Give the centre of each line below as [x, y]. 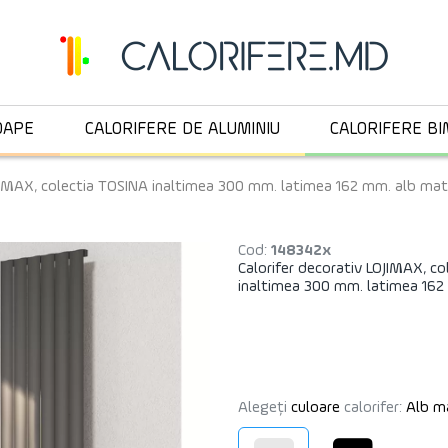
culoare [315, 408]
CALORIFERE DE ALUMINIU [182, 129]
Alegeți [264, 408]
